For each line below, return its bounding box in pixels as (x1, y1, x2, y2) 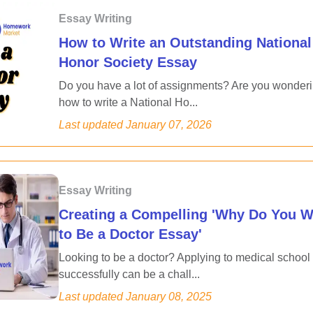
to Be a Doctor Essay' (59, 226, 202, 242)
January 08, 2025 (126, 291, 212, 303)
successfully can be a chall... (59, 268, 200, 280)
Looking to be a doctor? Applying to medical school (59, 252, 310, 263)
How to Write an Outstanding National (59, 35, 312, 50)
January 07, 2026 (126, 119, 212, 131)
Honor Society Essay (59, 54, 197, 70)
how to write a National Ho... (59, 96, 198, 108)
